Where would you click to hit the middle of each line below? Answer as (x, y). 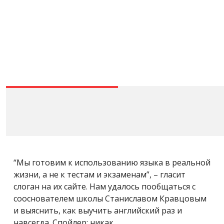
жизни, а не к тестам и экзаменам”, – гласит (99, 174)
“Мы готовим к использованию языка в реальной (112, 162)
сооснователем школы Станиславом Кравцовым (110, 198)
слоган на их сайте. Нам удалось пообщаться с (104, 186)
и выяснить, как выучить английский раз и (98, 210)
